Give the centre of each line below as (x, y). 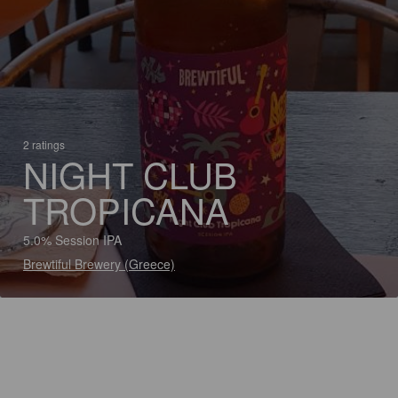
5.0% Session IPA (72, 240)
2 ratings (44, 144)
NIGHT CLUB (130, 174)
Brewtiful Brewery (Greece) (99, 264)
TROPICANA (126, 209)
